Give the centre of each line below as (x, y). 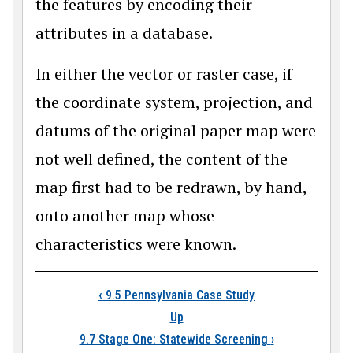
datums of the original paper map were (176, 131)
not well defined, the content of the (162, 159)
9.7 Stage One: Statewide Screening (175, 340)
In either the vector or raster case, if (164, 74)
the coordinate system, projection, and (174, 102)
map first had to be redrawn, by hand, (171, 188)
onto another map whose (125, 216)
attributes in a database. (124, 33)
